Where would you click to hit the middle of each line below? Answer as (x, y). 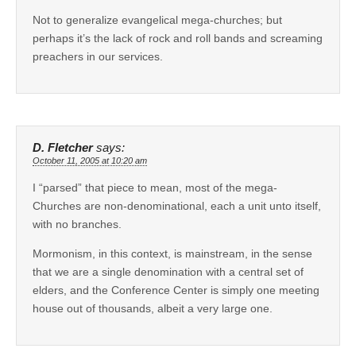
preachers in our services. (98, 56)
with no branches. (77, 224)
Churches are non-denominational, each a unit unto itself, (177, 205)
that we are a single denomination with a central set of (168, 271)
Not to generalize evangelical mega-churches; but (157, 19)
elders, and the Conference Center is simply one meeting (176, 290)
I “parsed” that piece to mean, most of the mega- (155, 187)
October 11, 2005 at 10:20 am (90, 160)
